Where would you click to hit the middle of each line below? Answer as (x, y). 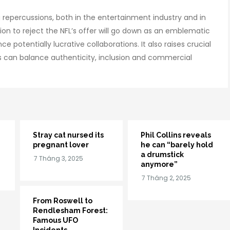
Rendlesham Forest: (70, 210)
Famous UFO (55, 220)
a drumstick (162, 154)
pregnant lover (61, 145)
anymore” (159, 164)
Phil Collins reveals (176, 135)
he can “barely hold (177, 145)
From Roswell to (63, 200)
